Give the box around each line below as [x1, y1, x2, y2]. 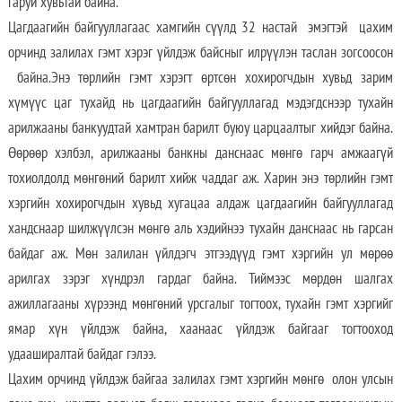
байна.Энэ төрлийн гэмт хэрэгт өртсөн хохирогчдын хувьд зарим [7, 66, 393, 87]
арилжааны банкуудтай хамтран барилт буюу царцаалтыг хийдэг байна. [7, 117, 393, 137]
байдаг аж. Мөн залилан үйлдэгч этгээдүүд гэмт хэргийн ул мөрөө [7, 242, 393, 263]
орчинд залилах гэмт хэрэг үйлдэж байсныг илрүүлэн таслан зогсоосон [7, 41, 393, 62]
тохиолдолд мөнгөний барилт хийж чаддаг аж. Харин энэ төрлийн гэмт [7, 167, 393, 188]
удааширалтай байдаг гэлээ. [7, 343, 156, 363]
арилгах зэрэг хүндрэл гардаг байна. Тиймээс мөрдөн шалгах [7, 267, 393, 288]
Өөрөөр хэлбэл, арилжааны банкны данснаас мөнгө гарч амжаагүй [7, 142, 393, 162]
